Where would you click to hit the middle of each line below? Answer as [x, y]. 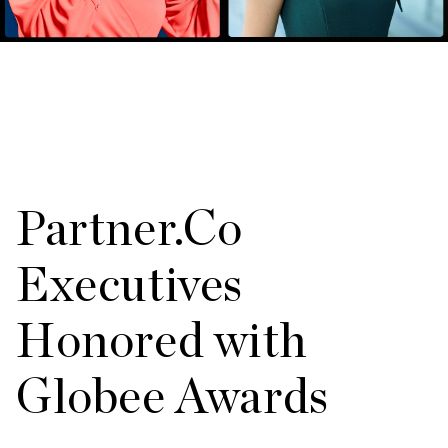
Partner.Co [130, 228]
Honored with [161, 340]
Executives [130, 284]
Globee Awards [172, 396]
